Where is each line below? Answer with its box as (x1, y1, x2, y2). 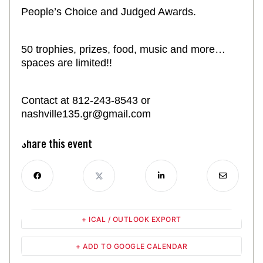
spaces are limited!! (21, 57, 112, 69)
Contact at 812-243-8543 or (21, 95, 150, 106)
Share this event (21, 139, 92, 151)
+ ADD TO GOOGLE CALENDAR (76, 242, 187, 251)
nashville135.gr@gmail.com (21, 108, 151, 120)
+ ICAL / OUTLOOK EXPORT (82, 215, 181, 224)
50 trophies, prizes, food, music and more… (21, 43, 225, 55)
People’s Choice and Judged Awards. (21, 6, 196, 18)
